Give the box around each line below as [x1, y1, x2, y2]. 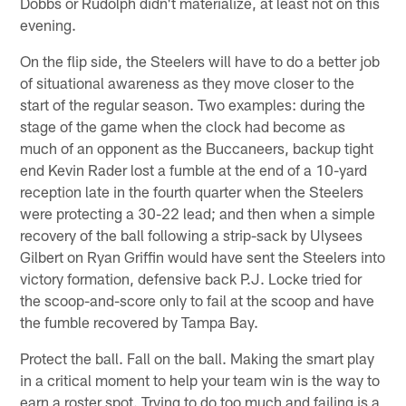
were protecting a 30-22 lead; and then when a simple [20, 203, 376, 222]
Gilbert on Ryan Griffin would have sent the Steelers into [20, 246, 386, 266]
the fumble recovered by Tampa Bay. [20, 312, 259, 331]
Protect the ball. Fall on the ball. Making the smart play [20, 348, 375, 367]
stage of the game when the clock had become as [20, 116, 346, 135]
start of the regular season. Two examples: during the [20, 94, 366, 113]
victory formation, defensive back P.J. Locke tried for [20, 268, 362, 287]
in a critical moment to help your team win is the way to [20, 370, 381, 389]
